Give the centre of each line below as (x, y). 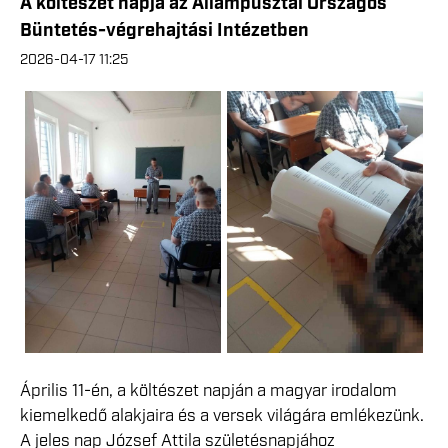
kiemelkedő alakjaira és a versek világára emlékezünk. (222, 415)
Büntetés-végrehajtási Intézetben (164, 31)
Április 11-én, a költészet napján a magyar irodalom (208, 390)
